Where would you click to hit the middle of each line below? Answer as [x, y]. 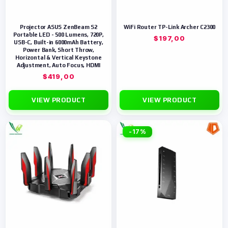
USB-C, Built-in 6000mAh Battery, [59, 42]
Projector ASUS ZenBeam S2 [58, 27]
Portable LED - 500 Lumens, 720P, [59, 35]
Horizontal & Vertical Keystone [59, 58]
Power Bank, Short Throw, [59, 50]
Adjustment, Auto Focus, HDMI [59, 65]
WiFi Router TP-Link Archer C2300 [169, 27]
